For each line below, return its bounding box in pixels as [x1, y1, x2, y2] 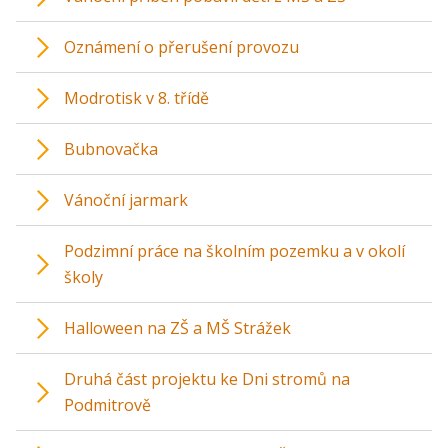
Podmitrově [64, 394, 151, 416]
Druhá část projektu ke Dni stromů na [64, 368, 350, 390]
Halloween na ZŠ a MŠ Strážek [64, 317, 291, 339]
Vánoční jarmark [64, 189, 188, 211]
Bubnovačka [64, 138, 158, 160]
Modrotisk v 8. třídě [64, 87, 209, 109]
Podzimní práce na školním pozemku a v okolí [64, 240, 405, 262]
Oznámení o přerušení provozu [64, 36, 299, 58]
